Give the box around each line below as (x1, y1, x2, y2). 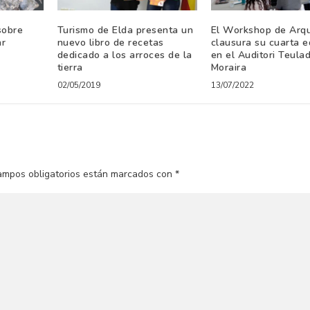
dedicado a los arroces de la (57, 48, 192, 62)
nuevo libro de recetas (57, 36, 164, 50)
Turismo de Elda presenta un (57, 24, 194, 37)
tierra (57, 61, 83, 75)
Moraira (210, 61, 247, 75)
